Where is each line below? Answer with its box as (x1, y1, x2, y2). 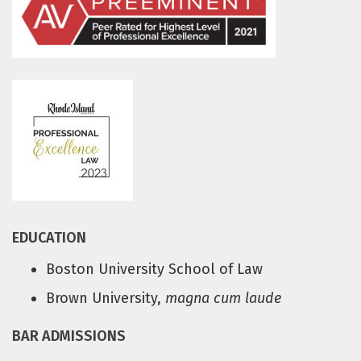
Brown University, (46, 288, 166, 307)
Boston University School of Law (46, 259, 263, 278)
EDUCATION (12, 228, 86, 247)
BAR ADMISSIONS (12, 326, 126, 345)
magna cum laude (165, 288, 282, 307)
